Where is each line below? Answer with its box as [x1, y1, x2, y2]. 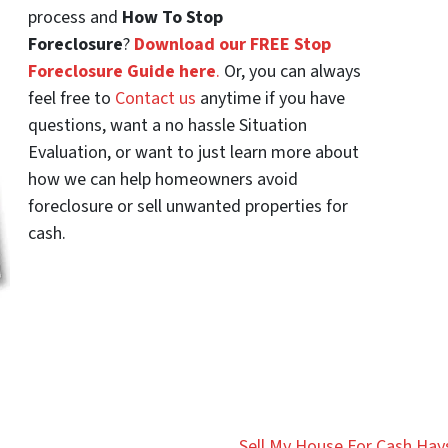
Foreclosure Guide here [28, 58, 216, 84]
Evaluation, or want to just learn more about [28, 139, 359, 165]
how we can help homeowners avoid [28, 166, 298, 192]
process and [28, 4, 122, 30]
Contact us [115, 85, 196, 111]
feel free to [28, 85, 115, 111]
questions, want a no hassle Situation [28, 112, 307, 138]
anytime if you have [196, 85, 345, 111]
